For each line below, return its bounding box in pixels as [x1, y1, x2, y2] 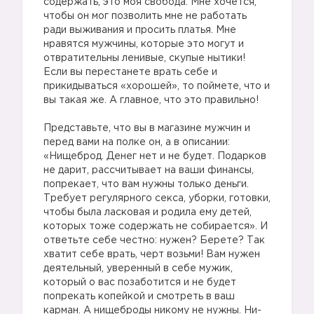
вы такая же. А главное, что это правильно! [43, 96, 259, 104]
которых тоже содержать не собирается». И [43, 222, 268, 231]
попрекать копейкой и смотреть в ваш [43, 292, 235, 301]
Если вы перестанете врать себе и [43, 68, 217, 76]
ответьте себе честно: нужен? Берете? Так [43, 236, 265, 245]
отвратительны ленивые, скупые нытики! [43, 54, 245, 62]
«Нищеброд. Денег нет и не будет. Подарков [43, 152, 266, 161]
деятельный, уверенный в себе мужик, [43, 264, 233, 273]
